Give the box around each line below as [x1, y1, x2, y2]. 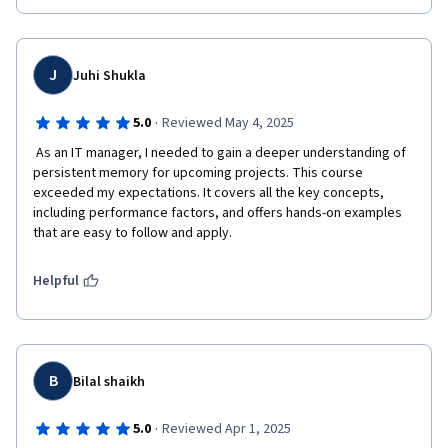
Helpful [33, 271, 79, 291]
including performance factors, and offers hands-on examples [33, 203, 402, 223]
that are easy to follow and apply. [33, 223, 232, 243]
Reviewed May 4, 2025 [161, 113, 294, 133]
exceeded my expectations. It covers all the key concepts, [33, 183, 384, 203]
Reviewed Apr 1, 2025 [161, 419, 291, 439]
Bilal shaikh [73, 372, 145, 392]
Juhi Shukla [73, 66, 146, 86]
